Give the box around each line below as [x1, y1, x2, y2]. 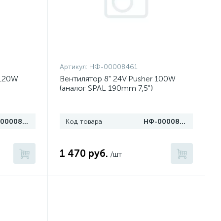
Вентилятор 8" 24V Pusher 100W [60, 74, 176, 83]
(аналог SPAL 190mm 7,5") [60, 83, 153, 93]
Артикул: [60, 63, 90, 71]
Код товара [66, 117, 103, 126]
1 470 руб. [60, 147, 109, 159]
